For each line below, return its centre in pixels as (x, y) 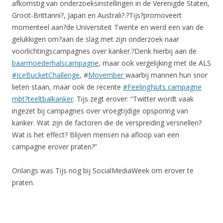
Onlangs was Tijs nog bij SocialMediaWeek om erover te (103, 171)
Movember (107, 75)
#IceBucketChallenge (46, 75)
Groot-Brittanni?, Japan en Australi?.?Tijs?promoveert (97, 15)
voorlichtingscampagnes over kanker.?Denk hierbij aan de (104, 51)
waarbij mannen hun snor (167, 75)
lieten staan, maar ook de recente (67, 87)
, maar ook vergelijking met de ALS (155, 63)
